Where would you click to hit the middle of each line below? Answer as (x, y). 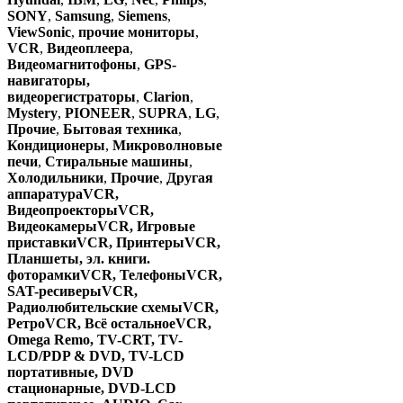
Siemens (143, 16)
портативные (51, 372)
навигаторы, (49, 81)
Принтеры (150, 243)
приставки (42, 243)
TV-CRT (124, 340)
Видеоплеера (88, 49)
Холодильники (55, 178)
